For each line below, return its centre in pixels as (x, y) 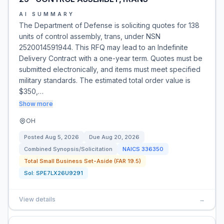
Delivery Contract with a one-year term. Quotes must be (111, 58)
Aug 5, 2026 (62, 137)
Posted (34, 137)
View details (37, 199)
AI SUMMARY (47, 14)
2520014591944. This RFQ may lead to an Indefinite (103, 47)
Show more (36, 104)
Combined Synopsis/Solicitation (68, 149)
